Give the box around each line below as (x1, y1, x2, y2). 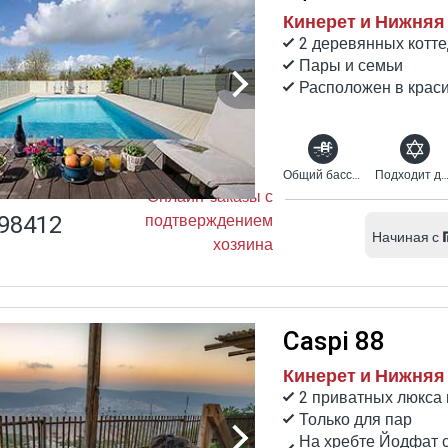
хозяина (213, 232, 273, 257)
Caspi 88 (283, 322, 385, 361)
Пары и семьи (299, 53, 403, 78)
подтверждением (145, 208, 273, 233)
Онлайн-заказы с (147, 184, 273, 209)
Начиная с (372, 226, 439, 248)
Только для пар (299, 407, 412, 432)
